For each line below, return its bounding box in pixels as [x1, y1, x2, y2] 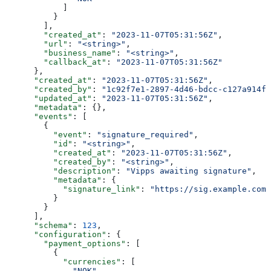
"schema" [5, 220, 73, 230]
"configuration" [5, 229, 106, 239]
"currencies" [5, 256, 121, 266]
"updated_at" [5, 93, 92, 103]
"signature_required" [97, 129, 194, 139]
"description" [5, 166, 116, 175]
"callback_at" [5, 57, 106, 67]
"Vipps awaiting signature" [126, 166, 252, 175]
